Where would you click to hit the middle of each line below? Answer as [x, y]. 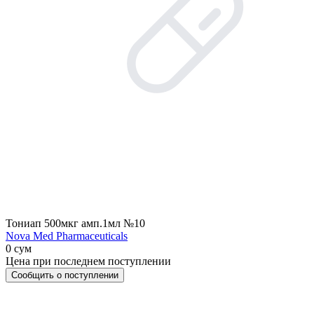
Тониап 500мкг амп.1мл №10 [75, 223]
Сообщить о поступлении [65, 275]
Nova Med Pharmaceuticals [67, 236]
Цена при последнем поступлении [88, 261]
